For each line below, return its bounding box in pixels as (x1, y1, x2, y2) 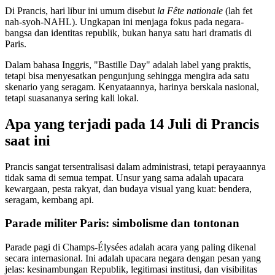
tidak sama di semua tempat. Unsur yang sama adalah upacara (5, 172, 244, 183)
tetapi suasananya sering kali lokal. (5, 92, 139, 103)
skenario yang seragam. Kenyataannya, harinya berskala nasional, (5, 81, 259, 92)
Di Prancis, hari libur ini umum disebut (5, 5, 157, 16)
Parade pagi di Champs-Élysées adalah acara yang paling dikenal (5, 242, 256, 252)
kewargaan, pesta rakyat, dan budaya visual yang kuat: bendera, (5, 183, 252, 194)
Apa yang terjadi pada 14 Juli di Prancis (5, 115, 259, 132)
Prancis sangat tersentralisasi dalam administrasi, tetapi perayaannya (5, 161, 266, 172)
